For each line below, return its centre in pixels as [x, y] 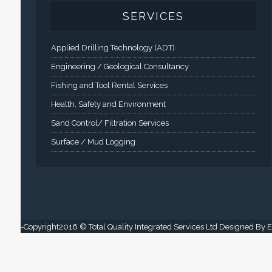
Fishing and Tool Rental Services [109, 86]
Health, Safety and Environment [108, 104]
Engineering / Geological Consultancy [120, 67]
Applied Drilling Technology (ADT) [113, 48]
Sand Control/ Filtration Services [110, 123]
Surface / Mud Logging [93, 142]
